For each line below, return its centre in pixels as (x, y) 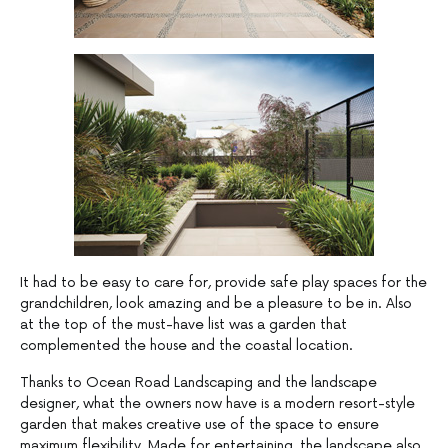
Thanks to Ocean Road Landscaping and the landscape (198, 383)
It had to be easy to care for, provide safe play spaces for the (223, 283)
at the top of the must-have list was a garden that (183, 325)
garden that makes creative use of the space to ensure (199, 425)
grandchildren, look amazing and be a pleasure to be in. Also (216, 304)
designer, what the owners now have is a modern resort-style (217, 404)
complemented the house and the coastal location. (186, 346)
